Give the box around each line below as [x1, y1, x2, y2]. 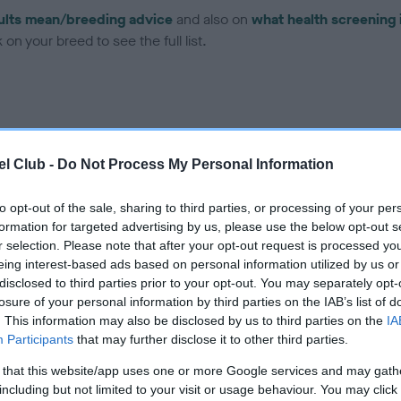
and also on [173, 10, 252, 30]
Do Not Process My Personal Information [57, 156, 334, 172]
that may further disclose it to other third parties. [73, 331, 348, 346]
